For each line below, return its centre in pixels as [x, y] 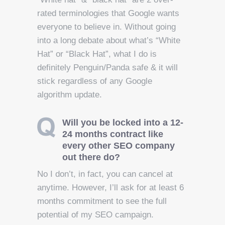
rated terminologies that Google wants [108, 13]
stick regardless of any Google [95, 81]
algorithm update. [70, 94]
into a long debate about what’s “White [109, 40]
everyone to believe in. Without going [106, 27]
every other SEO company [119, 145]
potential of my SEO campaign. [95, 214]
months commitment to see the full [102, 201]
